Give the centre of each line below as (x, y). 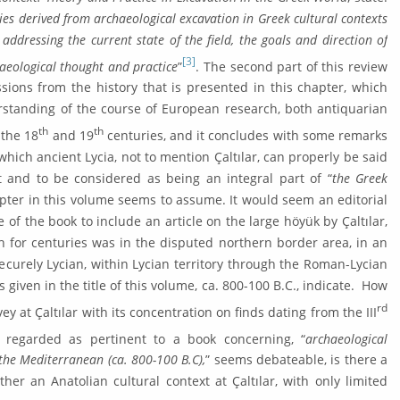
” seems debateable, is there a (297, 360)
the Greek (360, 178)
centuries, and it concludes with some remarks (245, 135)
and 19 (71, 135)
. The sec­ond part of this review (292, 66)
